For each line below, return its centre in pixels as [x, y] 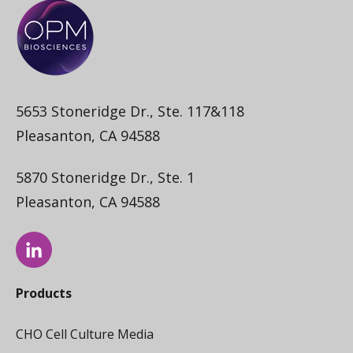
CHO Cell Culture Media [85, 334]
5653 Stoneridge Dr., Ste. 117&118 [130, 111]
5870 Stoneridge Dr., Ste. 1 [105, 178]
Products [44, 294]
